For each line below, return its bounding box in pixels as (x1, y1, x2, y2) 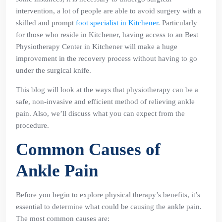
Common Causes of (16, 140, 161, 159)
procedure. (16, 121, 49, 129)
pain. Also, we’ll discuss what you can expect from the (16, 110, 185, 117)
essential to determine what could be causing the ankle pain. (16, 203, 202, 211)
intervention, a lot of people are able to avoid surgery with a (16, 7, 201, 15)
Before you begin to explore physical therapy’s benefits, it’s (16, 191, 200, 199)
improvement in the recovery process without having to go (16, 55, 197, 62)
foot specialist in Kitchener (76, 19, 158, 27)
